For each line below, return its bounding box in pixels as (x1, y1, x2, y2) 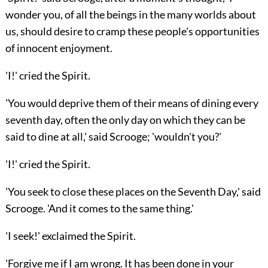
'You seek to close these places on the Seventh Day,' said (5, 185, 261, 199)
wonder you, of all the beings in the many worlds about (5, 8, 256, 22)
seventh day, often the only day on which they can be (5, 113, 245, 127)
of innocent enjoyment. (5, 41, 112, 55)
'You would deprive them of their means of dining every (5, 96, 258, 110)
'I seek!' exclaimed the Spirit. (5, 229, 136, 243)
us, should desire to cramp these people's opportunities (5, 25, 260, 38)
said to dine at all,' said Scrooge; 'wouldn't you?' (5, 130, 221, 144)
